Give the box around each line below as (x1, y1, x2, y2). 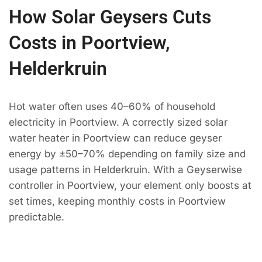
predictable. (9, 211, 64, 223)
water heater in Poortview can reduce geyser (9, 132, 222, 144)
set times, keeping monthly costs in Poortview (9, 195, 226, 208)
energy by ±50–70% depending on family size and (9, 148, 246, 160)
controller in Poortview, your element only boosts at (9, 180, 251, 192)
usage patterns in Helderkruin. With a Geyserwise (9, 164, 242, 176)
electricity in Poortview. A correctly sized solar (9, 116, 227, 129)
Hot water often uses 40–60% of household (9, 101, 215, 113)
